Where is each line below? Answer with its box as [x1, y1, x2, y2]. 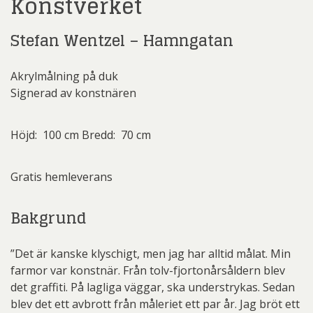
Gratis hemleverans [10, 169, 112, 185]
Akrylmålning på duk [10, 68, 118, 85]
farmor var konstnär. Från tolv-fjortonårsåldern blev [10, 263, 285, 279]
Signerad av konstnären [10, 85, 136, 101]
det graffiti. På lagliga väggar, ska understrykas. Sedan [10, 279, 295, 296]
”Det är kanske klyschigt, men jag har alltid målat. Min [10, 246, 291, 262]
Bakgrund [10, 204, 87, 233]
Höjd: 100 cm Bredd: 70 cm [10, 127, 151, 143]
